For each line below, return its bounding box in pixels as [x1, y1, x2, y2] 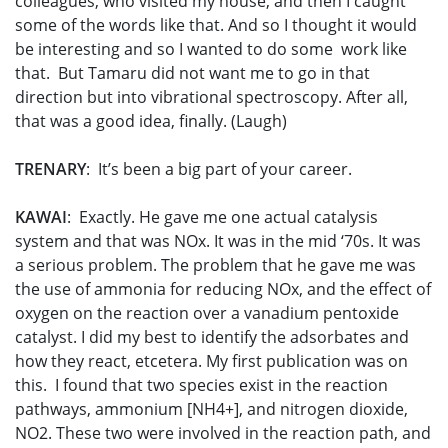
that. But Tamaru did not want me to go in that [15, 62, 370, 85]
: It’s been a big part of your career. [86, 158, 352, 181]
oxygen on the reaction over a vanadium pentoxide [15, 302, 399, 325]
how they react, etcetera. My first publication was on [15, 350, 408, 373]
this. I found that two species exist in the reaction [15, 374, 388, 397]
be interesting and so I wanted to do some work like [15, 38, 407, 61]
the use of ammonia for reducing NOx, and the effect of [15, 278, 431, 301]
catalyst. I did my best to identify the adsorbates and [15, 326, 409, 349]
